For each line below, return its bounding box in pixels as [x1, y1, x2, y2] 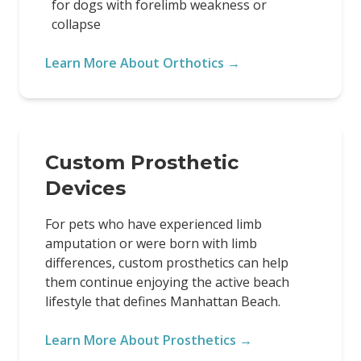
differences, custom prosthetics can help [45, 254, 288, 272]
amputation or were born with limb [45, 234, 257, 252]
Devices [45, 176, 126, 200]
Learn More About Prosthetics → [45, 331, 252, 349]
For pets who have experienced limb [45, 215, 262, 233]
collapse [52, 15, 101, 33]
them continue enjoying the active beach [45, 273, 289, 291]
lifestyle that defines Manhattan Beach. [45, 293, 280, 310]
